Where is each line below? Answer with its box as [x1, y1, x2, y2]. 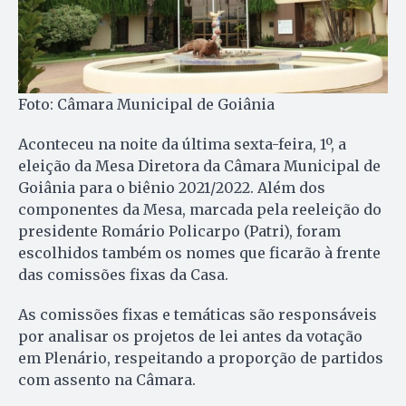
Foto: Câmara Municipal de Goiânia [18, 94, 275, 113]
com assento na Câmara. [18, 370, 196, 389]
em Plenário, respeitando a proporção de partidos [18, 348, 383, 367]
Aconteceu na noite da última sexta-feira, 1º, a [18, 134, 346, 153]
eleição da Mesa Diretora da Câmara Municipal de [18, 156, 381, 175]
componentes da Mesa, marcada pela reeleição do [18, 199, 382, 218]
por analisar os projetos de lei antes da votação [18, 326, 362, 345]
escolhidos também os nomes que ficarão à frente [18, 243, 381, 262]
